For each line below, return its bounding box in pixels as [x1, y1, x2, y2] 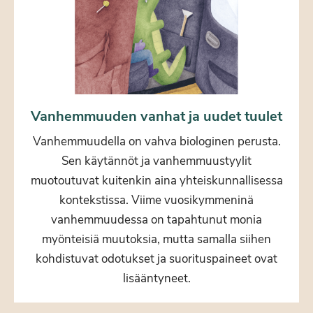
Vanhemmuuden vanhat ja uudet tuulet [31, 106, 282, 126]
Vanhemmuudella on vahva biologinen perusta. [32, 133, 281, 150]
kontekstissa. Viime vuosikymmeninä [59, 191, 254, 208]
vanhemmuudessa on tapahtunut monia [51, 211, 262, 228]
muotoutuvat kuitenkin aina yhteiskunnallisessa [30, 172, 283, 189]
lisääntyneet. [122, 270, 191, 286]
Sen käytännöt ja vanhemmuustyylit [61, 152, 252, 169]
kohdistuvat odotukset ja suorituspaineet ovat [36, 250, 277, 267]
